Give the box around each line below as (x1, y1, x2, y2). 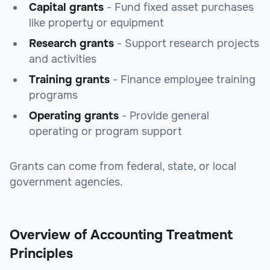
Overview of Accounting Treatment (10, 227, 233, 244)
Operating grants (29, 109, 119, 123)
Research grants (29, 37, 114, 51)
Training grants (29, 73, 110, 87)
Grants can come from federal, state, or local (10, 160, 236, 174)
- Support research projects (114, 37, 259, 51)
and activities (29, 52, 96, 66)
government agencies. (10, 175, 123, 189)
